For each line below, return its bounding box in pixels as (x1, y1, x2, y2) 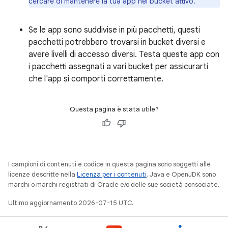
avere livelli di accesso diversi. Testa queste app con (28, 49, 219, 60)
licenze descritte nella (8, 170, 77, 179)
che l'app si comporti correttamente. (28, 74, 163, 84)
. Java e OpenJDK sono (147, 170, 216, 179)
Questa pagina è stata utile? (69, 105, 159, 113)
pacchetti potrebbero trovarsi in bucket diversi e (28, 37, 206, 47)
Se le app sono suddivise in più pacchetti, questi (28, 25, 200, 35)
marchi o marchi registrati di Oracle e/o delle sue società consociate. (8, 180, 219, 189)
